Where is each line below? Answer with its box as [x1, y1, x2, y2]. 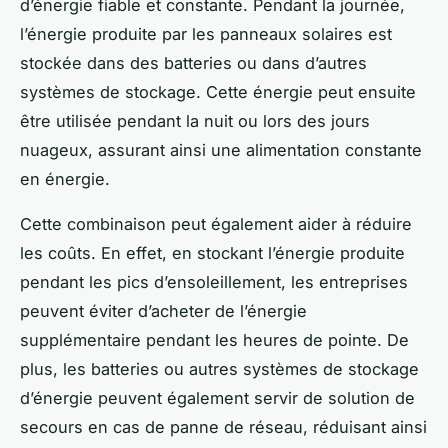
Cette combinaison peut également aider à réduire [20, 213, 412, 234]
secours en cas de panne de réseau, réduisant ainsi [20, 416, 427, 437]
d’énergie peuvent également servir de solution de [20, 387, 415, 408]
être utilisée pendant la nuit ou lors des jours [20, 110, 370, 131]
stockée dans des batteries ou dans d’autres [20, 52, 367, 73]
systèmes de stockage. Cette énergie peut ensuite [20, 81, 416, 102]
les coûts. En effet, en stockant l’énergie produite [20, 242, 405, 263]
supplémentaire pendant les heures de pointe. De [20, 329, 409, 350]
